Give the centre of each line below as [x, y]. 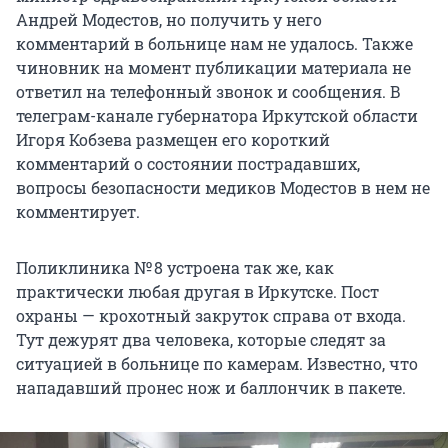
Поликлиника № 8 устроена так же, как [175, 268]
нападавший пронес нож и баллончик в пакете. [211, 388]
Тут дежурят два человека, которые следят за [201, 340]
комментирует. [78, 212]
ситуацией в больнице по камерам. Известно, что [217, 364]
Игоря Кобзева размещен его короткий [173, 140]
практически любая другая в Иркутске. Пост [197, 292]
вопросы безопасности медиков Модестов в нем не [223, 188]
